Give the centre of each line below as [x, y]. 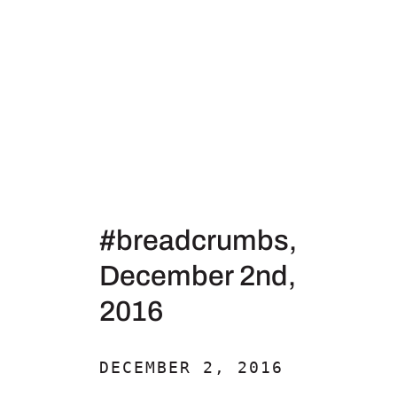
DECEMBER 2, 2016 [191, 367]
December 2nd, [198, 276]
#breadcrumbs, [198, 241]
